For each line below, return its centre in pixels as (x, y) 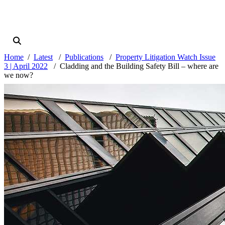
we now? (19, 75)
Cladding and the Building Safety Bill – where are (139, 66)
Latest (43, 57)
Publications (84, 57)
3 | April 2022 (26, 66)
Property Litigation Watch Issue (165, 57)
